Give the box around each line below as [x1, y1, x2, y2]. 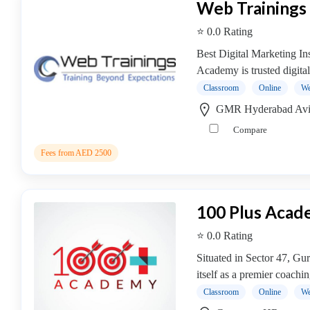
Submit [15, 211, 46, 223]
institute [6, 22, 39, 34]
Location [6, 131, 51, 144]
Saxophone [6, 6, 55, 17]
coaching [6, 55, 45, 67]
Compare [231, 125, 267, 135]
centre [6, 72, 32, 84]
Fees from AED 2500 [41, 148, 111, 158]
